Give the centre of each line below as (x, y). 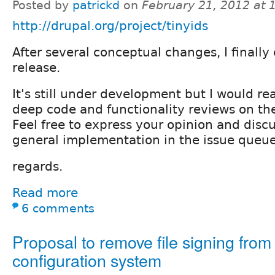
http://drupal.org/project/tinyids (110, 25)
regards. (37, 166)
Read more (45, 192)
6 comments (58, 208)
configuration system (87, 260)
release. (36, 67)
